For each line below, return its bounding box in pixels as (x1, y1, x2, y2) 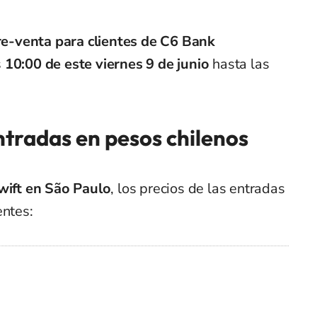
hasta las (209, 54, 270, 74)
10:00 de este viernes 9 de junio (4, 54, 209, 74)
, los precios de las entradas (110, 179, 285, 199)
